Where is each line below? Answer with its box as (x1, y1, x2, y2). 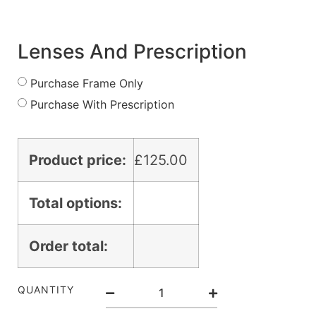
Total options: (29, 195, 122, 212)
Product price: (29, 152, 126, 169)
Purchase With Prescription (30, 97, 174, 112)
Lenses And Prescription (18, 39, 247, 64)
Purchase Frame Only (30, 76, 143, 91)
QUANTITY (18, 284, 74, 296)
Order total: (29, 238, 108, 255)
